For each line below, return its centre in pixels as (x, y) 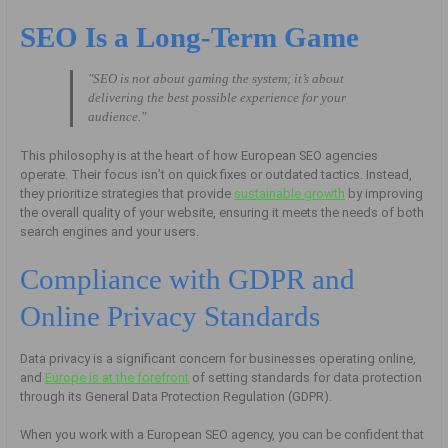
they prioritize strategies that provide (127, 194)
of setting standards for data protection (306, 377)
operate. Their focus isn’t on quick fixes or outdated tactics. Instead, (216, 175)
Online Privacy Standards (170, 315)
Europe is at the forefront (117, 377)
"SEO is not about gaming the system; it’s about (216, 79)
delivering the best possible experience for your (217, 98)
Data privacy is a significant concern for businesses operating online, (218, 358)
